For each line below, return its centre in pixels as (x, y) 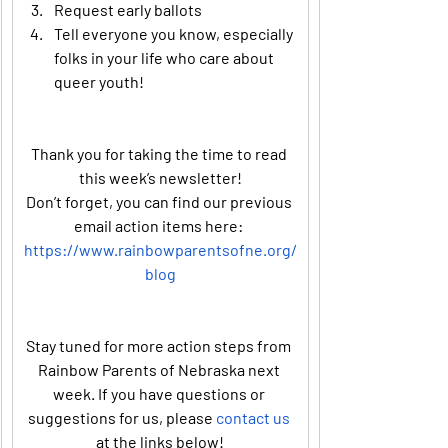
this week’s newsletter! (160, 177)
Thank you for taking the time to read (160, 153)
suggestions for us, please (121, 417)
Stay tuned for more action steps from (160, 345)
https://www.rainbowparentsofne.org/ (160, 249)
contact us (252, 417)
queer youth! (99, 81)
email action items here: (160, 225)
